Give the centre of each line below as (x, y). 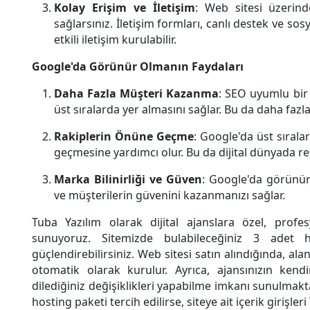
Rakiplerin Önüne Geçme (124, 136)
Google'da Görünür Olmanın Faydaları (138, 66)
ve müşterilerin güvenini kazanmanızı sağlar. (170, 195)
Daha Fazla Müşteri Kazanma (137, 93)
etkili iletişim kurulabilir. (115, 39)
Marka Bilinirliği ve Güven (128, 179)
